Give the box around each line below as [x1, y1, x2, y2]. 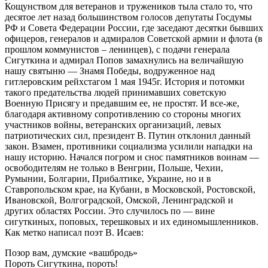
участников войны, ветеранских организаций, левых [5, 119, 221, 130]
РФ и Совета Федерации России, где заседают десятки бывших [5, 22, 263, 33]
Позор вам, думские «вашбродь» [5, 247, 138, 258]
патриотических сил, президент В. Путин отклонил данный [5, 130, 251, 141]
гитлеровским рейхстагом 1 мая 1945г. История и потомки [5, 76, 245, 87]
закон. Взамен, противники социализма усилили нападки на [5, 141, 252, 151]
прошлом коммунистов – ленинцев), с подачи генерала [5, 44, 230, 54]
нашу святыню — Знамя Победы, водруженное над [5, 65, 215, 76]
